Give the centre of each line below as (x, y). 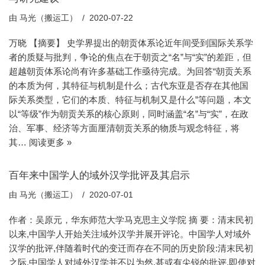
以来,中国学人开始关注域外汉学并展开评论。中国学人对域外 (130, 234)
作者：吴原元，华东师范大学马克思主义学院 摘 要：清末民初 (131, 220)
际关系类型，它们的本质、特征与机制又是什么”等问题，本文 (130, 100)
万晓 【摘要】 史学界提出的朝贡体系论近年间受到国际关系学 (131, 43)
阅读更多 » (50, 142)
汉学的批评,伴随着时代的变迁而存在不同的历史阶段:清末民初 (131, 248)
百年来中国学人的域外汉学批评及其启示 (99, 175)
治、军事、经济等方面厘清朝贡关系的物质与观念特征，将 (124, 128)
